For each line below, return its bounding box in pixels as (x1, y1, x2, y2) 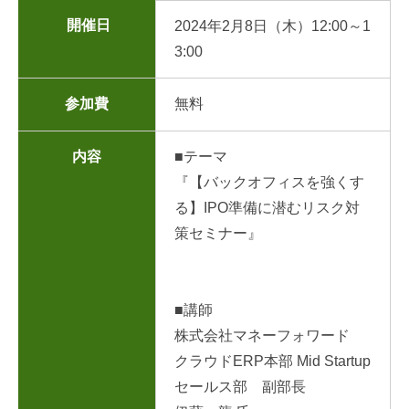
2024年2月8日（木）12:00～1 (174, 17, 371, 34)
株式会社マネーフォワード (174, 327, 350, 343)
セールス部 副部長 (174, 378, 306, 394)
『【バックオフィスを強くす (174, 173, 364, 190)
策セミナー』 (174, 225, 262, 241)
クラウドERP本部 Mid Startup (174, 352, 371, 369)
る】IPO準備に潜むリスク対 (174, 199, 360, 215)
